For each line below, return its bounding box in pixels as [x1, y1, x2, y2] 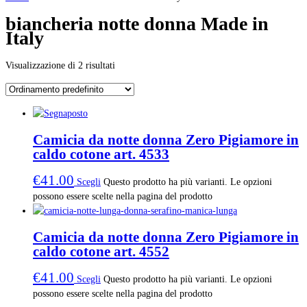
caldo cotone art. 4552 [33, 243, 169, 260]
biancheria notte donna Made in [5, 13, 269, 35]
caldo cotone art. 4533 [33, 145, 169, 162]
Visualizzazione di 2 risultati [5, 60, 115, 71]
